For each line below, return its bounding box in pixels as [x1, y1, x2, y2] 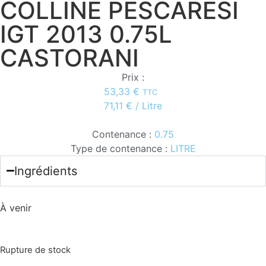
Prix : [122, 71, 144, 83]
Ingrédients [14, 163, 78, 178]
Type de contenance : [70, 142, 167, 154]
